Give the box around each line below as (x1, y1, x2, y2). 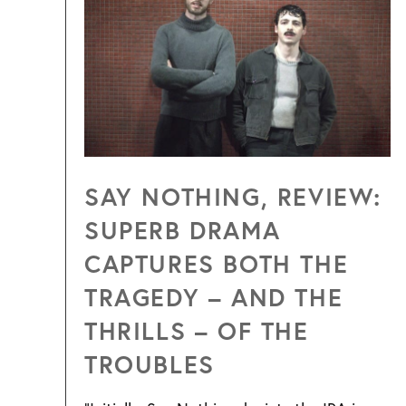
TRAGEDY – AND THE (84, 280, 343, 313)
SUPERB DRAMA (84, 213, 281, 246)
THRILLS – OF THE (84, 314, 309, 346)
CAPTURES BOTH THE (84, 246, 349, 279)
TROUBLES (84, 347, 215, 380)
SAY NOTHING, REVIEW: (84, 179, 382, 212)
